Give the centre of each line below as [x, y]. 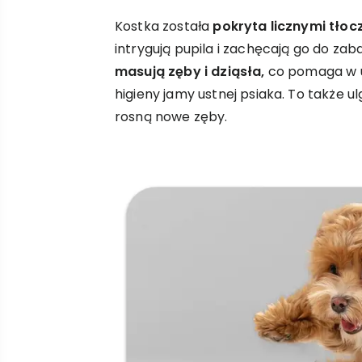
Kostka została [164, 26]
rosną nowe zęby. [171, 116]
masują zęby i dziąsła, [190, 71]
